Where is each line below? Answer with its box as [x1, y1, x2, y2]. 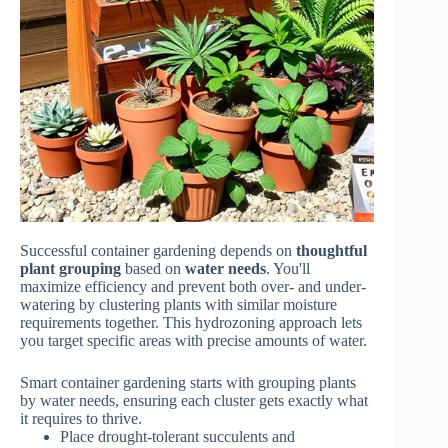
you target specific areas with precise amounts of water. [20, 331, 367, 349]
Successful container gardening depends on [20, 241, 296, 259]
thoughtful [296, 241, 367, 259]
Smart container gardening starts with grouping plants [20, 373, 356, 391]
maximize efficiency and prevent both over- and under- [20, 277, 366, 295]
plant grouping [20, 259, 121, 277]
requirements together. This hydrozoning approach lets [20, 313, 362, 331]
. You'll [266, 259, 310, 277]
